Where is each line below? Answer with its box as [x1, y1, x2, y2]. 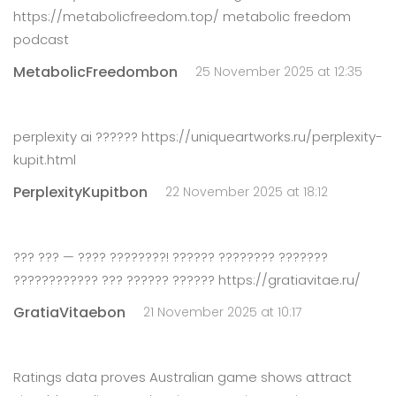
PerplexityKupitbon [13, 181, 148, 202]
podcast [13, 30, 69, 49]
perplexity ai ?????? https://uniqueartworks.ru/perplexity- [13, 127, 383, 146]
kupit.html [13, 150, 76, 169]
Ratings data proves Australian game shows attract [13, 368, 352, 386]
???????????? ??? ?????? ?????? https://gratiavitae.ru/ [13, 270, 361, 289]
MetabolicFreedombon [13, 61, 178, 82]
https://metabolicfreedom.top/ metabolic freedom [13, 7, 351, 26]
